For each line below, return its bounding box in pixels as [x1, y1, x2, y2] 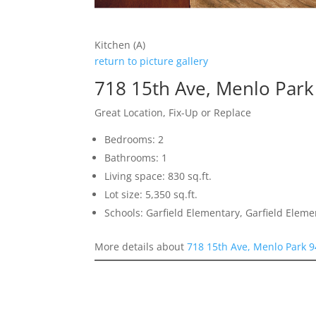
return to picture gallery [95, 54, 209, 68]
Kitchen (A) [95, 38, 146, 52]
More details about [95, 240, 188, 254]
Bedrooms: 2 [104, 133, 164, 147]
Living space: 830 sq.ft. [104, 169, 212, 183]
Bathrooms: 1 [104, 151, 168, 165]
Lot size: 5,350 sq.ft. [104, 188, 198, 202]
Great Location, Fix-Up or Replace [95, 106, 252, 120]
